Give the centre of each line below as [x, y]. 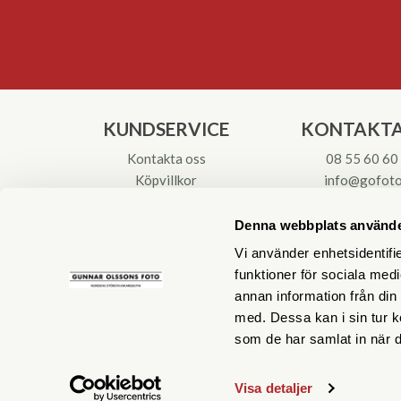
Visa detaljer [274, 388]
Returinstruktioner [166, 201]
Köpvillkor [166, 180]
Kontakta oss [166, 158]
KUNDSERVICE [166, 128]
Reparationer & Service [166, 244]
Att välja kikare [166, 223]
